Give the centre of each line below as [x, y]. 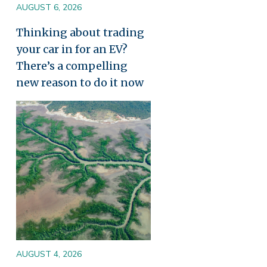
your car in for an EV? [72, 49]
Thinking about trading [80, 32]
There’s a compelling [72, 66]
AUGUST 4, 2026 [49, 254]
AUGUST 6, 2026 [49, 7]
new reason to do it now [80, 82]
